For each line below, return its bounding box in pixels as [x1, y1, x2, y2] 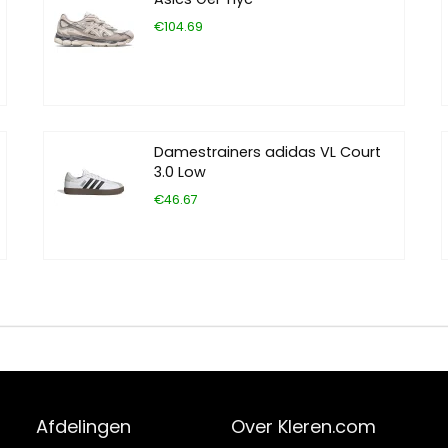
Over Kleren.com [231, 414, 377, 440]
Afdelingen [36, 414, 132, 440]
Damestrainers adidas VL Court [154, 142, 382, 163]
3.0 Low [154, 162, 207, 183]
